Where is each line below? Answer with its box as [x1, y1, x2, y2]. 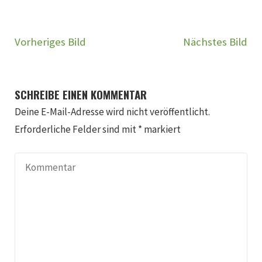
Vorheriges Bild [15, 34, 87, 49]
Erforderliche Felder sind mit [15, 122, 139, 136]
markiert [142, 122, 181, 136]
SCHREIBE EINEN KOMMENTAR [15, 86, 147, 102]
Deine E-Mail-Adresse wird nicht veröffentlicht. [15, 105, 211, 118]
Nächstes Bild [182, 34, 247, 49]
